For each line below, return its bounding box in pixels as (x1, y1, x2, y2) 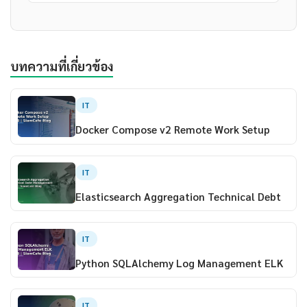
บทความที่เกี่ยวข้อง (10, 58, 113, 75)
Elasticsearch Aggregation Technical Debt (75, 189, 281, 204)
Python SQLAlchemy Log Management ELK (75, 256, 283, 270)
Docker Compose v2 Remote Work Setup (75, 123, 270, 137)
